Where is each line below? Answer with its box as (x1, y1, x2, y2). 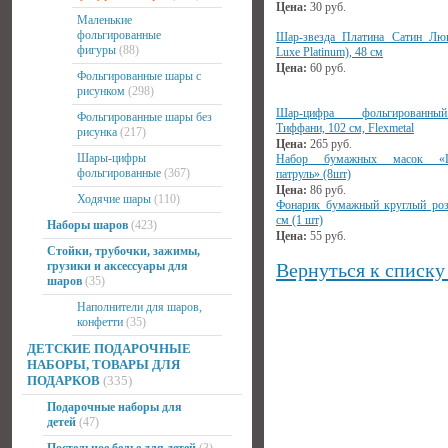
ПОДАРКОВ (27, 373, 100, 388)
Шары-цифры (77, 151, 146, 165)
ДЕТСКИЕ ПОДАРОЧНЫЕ (27, 341, 191, 356)
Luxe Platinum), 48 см (276, 45, 383, 59)
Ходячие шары (77, 192, 151, 206)
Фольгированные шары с (77, 69, 201, 83)
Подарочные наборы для (47, 400, 182, 414)
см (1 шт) (276, 213, 323, 227)
